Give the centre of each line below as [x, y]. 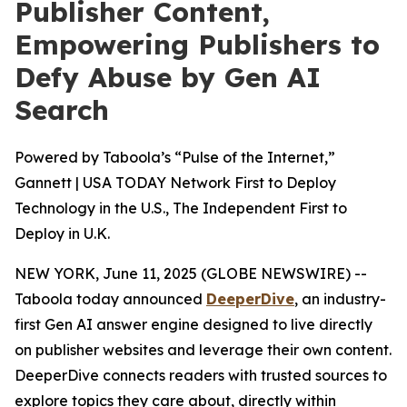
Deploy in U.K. [62, 233]
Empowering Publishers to [197, 45]
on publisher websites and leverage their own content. [203, 350]
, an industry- [340, 299]
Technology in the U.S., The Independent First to [181, 208]
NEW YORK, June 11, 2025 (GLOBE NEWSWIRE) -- [191, 273]
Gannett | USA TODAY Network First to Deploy [175, 183]
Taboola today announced [110, 299]
